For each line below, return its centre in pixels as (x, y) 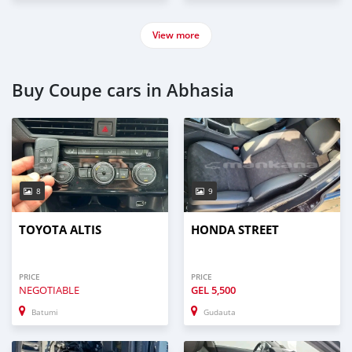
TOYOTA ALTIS (60, 229)
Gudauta (220, 312)
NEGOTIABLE (49, 290)
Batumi (45, 312)
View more (176, 35)
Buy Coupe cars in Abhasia (123, 90)
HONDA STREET (235, 229)
